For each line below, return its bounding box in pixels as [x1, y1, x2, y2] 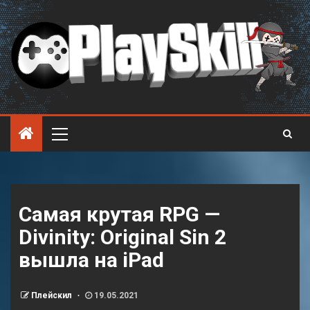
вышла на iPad [19, 248, 164, 272]
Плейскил [31, 291, 74, 300]
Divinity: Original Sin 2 [19, 225, 226, 249]
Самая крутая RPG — [19, 202, 220, 226]
